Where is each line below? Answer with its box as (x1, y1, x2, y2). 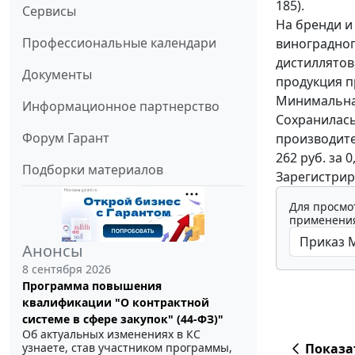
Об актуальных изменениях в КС (22, 326, 200, 342)
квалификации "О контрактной (22, 295, 209, 311)
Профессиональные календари (22, 34, 216, 52)
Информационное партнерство (22, 97, 219, 116)
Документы (22, 66, 92, 84)
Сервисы (22, 2, 76, 21)
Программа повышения (22, 278, 162, 294)
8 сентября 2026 (22, 261, 111, 277)
